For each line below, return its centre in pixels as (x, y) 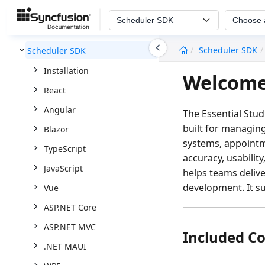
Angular (60, 110)
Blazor (56, 129)
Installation (66, 71)
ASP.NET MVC (70, 227)
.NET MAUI (65, 246)
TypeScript (65, 149)
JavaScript (63, 168)
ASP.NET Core (70, 207)
